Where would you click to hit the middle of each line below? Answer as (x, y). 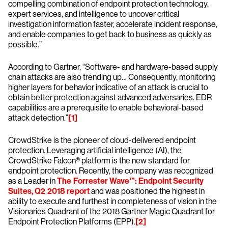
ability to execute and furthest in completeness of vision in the (112, 201)
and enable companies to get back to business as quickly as (110, 34)
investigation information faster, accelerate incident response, (113, 24)
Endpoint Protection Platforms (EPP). (72, 222)
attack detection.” (38, 118)
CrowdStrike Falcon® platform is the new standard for (99, 161)
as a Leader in (33, 181)
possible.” (25, 45)
